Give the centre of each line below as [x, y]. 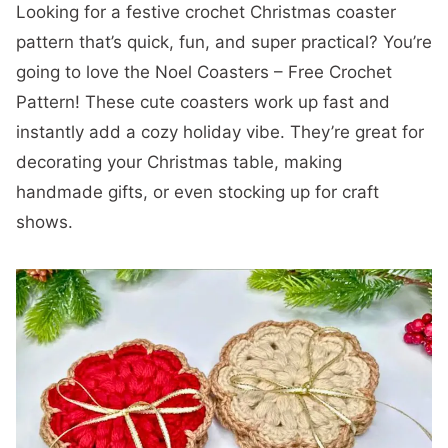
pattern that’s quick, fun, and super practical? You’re [224, 42]
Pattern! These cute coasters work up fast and [203, 102]
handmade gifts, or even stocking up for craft [197, 192]
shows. [44, 222]
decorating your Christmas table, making [179, 162]
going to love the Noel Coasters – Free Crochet [204, 72]
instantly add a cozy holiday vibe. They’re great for [220, 132]
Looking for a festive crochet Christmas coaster [206, 12]
